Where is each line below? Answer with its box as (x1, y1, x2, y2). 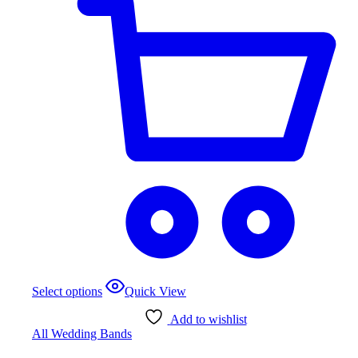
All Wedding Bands (32, 326, 132, 340)
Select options (32, 284, 102, 298)
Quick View (125, 284, 186, 298)
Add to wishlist (169, 312, 247, 326)
